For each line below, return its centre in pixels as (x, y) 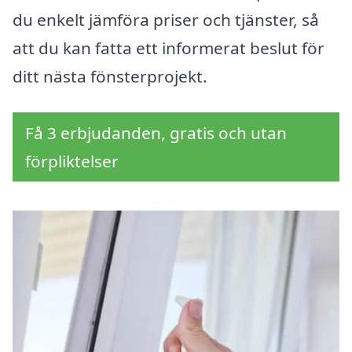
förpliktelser (72, 161)
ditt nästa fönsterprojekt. (110, 77)
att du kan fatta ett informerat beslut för (169, 48)
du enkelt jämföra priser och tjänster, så (166, 20)
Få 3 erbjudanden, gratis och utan (156, 133)
